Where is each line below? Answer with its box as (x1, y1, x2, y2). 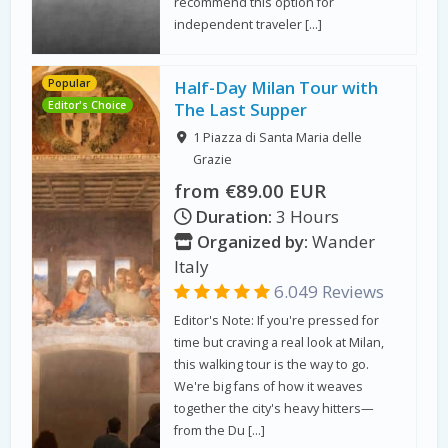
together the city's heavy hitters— (174, 399, 375, 417)
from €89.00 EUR (174, 177, 327, 203)
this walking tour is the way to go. (174, 355, 370, 373)
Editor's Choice (48, 97, 127, 112)
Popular (48, 75, 91, 90)
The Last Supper (174, 98, 308, 122)
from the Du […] (174, 421, 266, 439)
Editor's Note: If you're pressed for (174, 311, 380, 329)
